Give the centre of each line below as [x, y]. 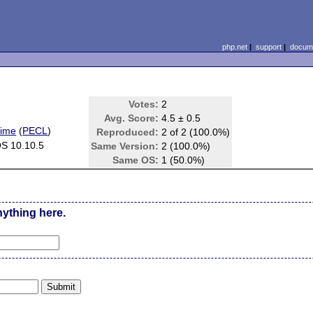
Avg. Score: [132, 118]
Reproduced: [128, 132]
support [268, 47]
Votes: [144, 104]
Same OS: [136, 160]
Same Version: [125, 146]
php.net [234, 47]
